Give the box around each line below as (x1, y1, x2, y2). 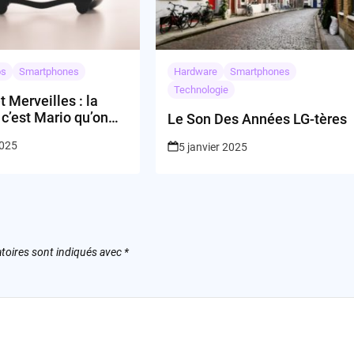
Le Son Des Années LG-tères (168, 111, 348, 128)
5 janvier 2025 (179, 141, 248, 154)
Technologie (174, 84, 229, 96)
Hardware (174, 66, 218, 78)
